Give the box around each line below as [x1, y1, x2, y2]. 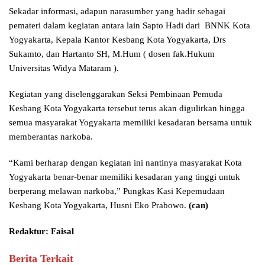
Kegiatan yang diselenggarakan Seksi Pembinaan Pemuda [9, 89, 222, 99]
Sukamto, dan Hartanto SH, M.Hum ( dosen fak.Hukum [9, 49, 215, 59]
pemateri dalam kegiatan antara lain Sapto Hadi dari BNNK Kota [9, 21, 250, 31]
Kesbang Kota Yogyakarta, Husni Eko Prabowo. [9, 201, 189, 211]
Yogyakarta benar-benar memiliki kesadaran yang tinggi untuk [9, 172, 240, 182]
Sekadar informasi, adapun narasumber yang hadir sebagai [9, 7, 225, 17]
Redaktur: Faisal [9, 227, 74, 237]
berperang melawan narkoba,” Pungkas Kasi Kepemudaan [9, 186, 225, 196]
